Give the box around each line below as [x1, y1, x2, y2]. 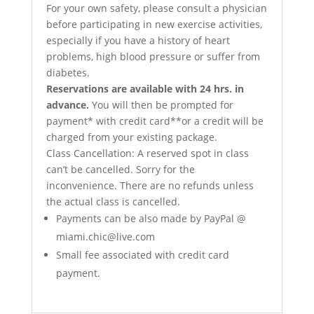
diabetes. [46, 65, 90, 79]
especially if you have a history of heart [46, 33, 230, 47]
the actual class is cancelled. [46, 194, 180, 208]
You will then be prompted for [88, 97, 233, 111]
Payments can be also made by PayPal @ [55, 211, 246, 225]
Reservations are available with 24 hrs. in [46, 81, 244, 95]
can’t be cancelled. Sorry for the [46, 162, 195, 176]
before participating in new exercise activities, [46, 17, 262, 31]
